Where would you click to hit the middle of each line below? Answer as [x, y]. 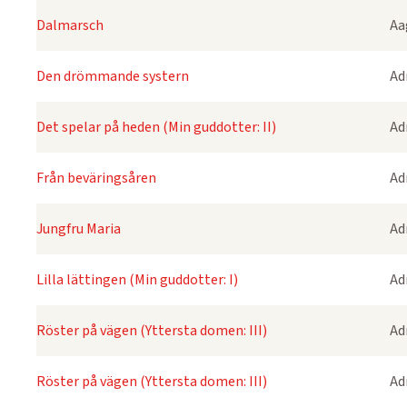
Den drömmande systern [113, 76]
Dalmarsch [70, 25]
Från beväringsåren [96, 178]
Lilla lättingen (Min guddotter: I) [137, 280]
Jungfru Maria [79, 229]
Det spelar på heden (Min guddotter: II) [156, 127]
